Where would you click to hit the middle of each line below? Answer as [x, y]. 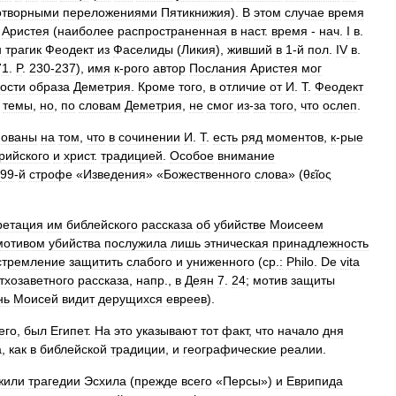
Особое [192, 156]
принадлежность [320, 243]
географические [230, 349]
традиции [138, 349]
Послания [218, 68]
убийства [75, 243]
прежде [156, 381]
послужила [136, 243]
